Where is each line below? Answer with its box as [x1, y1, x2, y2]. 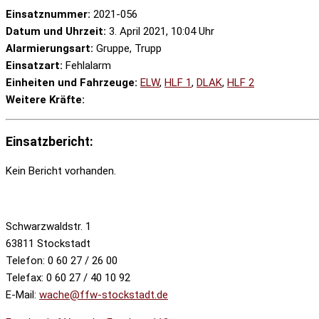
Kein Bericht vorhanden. [6, 164, 116, 178]
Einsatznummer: [6, 8, 90, 21]
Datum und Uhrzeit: [6, 25, 106, 38]
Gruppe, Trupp [93, 42, 162, 56]
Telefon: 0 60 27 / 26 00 [6, 254, 117, 268]
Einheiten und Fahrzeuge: [6, 76, 137, 90]
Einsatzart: [6, 59, 63, 73]
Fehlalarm [63, 59, 111, 73]
